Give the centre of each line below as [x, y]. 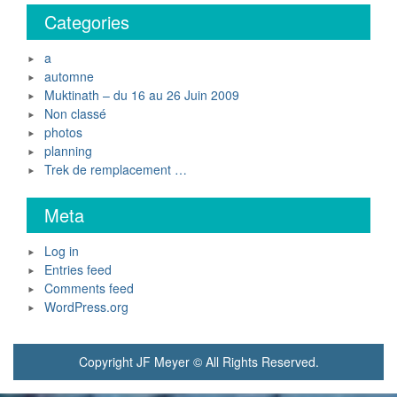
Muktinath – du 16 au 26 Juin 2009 [142, 95]
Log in [62, 251]
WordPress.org [86, 307]
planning [68, 151]
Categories [87, 22]
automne [69, 76]
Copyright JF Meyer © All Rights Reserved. [198, 362]
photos [63, 132]
